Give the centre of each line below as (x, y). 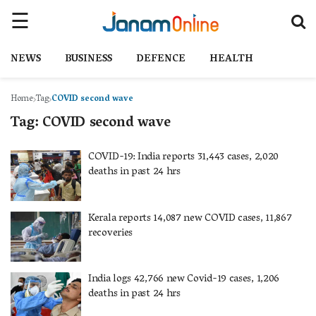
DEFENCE (161, 60)
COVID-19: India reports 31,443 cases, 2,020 (184, 157)
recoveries (111, 233)
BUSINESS (89, 60)
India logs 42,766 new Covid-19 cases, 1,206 (184, 279)
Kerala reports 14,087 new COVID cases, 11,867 (190, 218)
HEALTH (231, 60)
